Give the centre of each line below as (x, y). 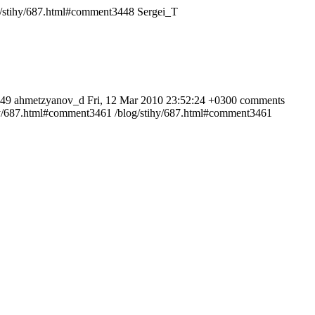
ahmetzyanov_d (49, 100)
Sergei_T (157, 12)
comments (262, 100)
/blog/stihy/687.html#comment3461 (193, 113)
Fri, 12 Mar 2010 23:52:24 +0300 (162, 100)
